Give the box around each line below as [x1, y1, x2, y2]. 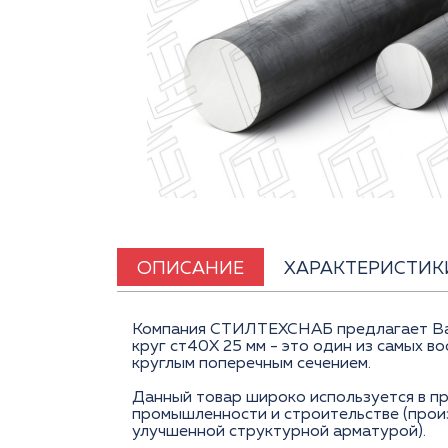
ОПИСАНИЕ [137, 260, 244, 279]
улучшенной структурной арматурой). [132, 424, 426, 441]
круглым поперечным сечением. [132, 356, 371, 373]
